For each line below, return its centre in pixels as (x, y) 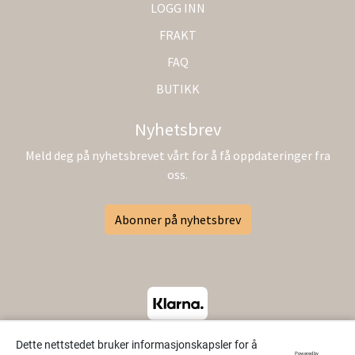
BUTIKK (177, 88)
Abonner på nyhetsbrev (177, 219)
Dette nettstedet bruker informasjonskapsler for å (137, 345)
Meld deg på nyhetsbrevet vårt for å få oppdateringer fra (177, 155)
